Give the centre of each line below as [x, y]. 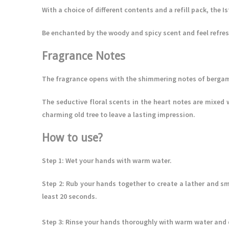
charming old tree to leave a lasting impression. [119, 114]
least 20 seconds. [70, 196]
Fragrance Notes [84, 56]
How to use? [72, 138]
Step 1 [52, 161]
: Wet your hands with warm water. [117, 161]
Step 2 [52, 184]
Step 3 [52, 222]
